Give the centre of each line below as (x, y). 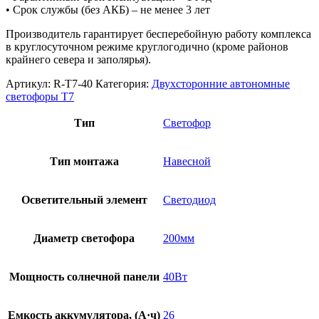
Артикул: (30, 84)
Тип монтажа (84, 162)
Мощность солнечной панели (84, 277)
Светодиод (189, 200)
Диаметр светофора (84, 239)
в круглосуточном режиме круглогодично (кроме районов (147, 47)
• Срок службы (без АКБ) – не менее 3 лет (108, 10)
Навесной (187, 162)
